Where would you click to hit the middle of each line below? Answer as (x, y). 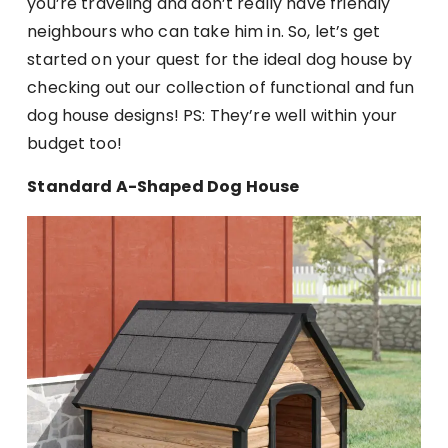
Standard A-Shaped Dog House (163, 186)
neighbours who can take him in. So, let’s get (203, 31)
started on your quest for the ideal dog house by (220, 59)
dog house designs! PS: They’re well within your (212, 115)
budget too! (74, 143)
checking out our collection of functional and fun (221, 87)
